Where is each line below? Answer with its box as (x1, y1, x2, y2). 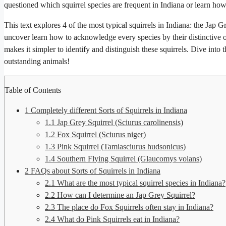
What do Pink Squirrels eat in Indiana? (55, 215, 180, 224)
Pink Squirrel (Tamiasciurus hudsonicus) (55, 142, 186, 151)
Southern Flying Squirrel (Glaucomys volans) (55, 154, 202, 163)
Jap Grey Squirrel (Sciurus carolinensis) (55, 118, 183, 127)
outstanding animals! (4, 57, 70, 66)
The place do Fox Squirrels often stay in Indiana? (55, 203, 213, 212)
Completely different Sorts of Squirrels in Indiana (29, 106, 187, 115)
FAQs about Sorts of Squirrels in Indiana (29, 166, 160, 176)
